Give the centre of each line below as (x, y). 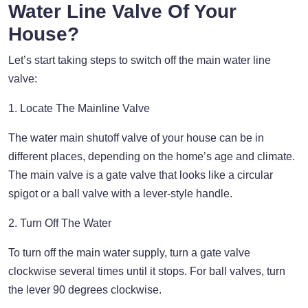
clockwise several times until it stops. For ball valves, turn (147, 271)
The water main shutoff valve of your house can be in (136, 137)
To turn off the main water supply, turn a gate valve (129, 252)
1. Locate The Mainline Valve (79, 108)
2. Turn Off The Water (60, 223)
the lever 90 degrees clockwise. (85, 289)
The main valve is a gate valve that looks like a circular (141, 175)
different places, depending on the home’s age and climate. (152, 156)
